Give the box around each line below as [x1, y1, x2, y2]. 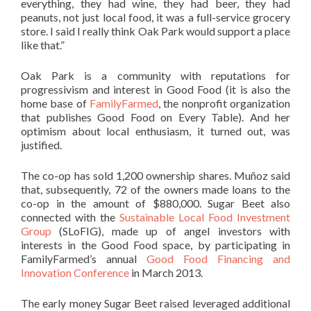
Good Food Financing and [146, 251, 290, 265]
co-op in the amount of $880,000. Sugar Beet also [21, 196, 290, 210]
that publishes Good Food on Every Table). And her [21, 110, 290, 124]
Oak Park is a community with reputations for [21, 68, 290, 82]
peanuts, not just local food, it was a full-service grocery [21, 10, 290, 24]
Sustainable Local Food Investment [119, 210, 290, 224]
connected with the [21, 210, 119, 224]
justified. [21, 137, 62, 151]
